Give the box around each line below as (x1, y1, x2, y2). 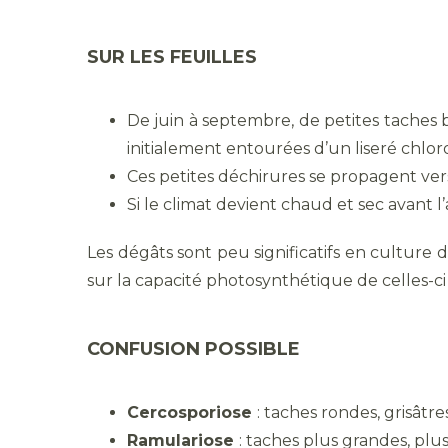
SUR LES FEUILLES (87, 46, 257, 69)
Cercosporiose (127, 403, 257, 423)
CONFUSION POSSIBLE (87, 338, 300, 361)
